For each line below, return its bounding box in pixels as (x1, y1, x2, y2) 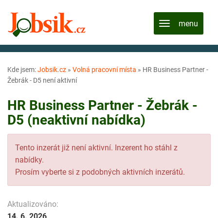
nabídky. (15, 155, 44, 164)
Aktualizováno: (7, 199, 58, 209)
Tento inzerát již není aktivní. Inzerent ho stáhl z (15, 143, 178, 152)
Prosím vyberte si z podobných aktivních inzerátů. (15, 167, 185, 177)
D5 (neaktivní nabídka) (7, 112, 145, 128)
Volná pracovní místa (73, 66, 136, 73)
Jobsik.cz (37, 66, 66, 73)
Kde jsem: (7, 66, 37, 73)
